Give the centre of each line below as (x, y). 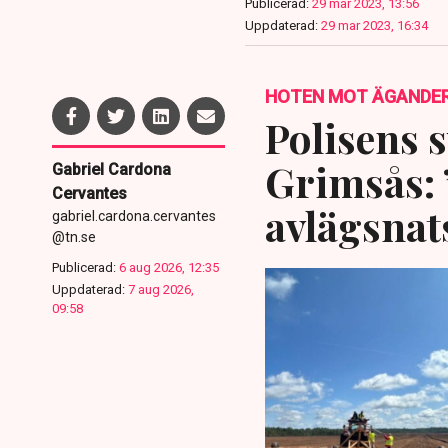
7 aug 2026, (161, 290)
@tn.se (74, 237)
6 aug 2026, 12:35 (169, 268)
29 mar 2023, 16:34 (374, 26)
